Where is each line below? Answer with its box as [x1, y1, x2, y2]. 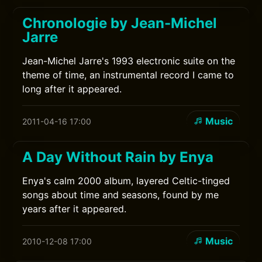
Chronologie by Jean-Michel [22, 15, 218, 32]
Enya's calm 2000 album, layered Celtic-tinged [22, 175, 230, 187]
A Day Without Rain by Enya [22, 149, 214, 166]
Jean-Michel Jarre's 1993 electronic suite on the [22, 55, 236, 67]
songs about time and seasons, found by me [22, 189, 219, 201]
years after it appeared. [22, 203, 127, 215]
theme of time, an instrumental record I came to [22, 69, 235, 81]
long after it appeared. [22, 83, 122, 95]
